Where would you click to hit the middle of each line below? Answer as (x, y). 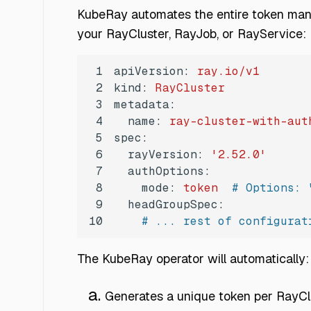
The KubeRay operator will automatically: (193, 259)
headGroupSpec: (176, 205)
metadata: (145, 105)
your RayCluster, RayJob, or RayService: (192, 34)
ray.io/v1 (228, 72)
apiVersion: (152, 72)
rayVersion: (166, 155)
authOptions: (169, 171)
